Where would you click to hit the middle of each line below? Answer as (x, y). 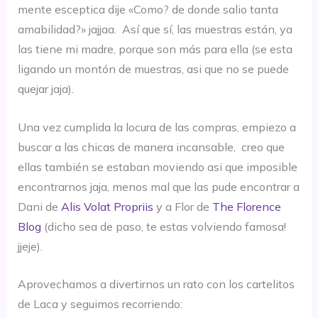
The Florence (246, 206)
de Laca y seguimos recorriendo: (100, 304)
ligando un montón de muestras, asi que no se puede (153, 69)
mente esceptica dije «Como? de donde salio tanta (148, 10)
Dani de (39, 206)
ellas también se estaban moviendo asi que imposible (157, 166)
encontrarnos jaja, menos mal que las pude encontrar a (158, 186)
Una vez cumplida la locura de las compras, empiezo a (157, 127)
